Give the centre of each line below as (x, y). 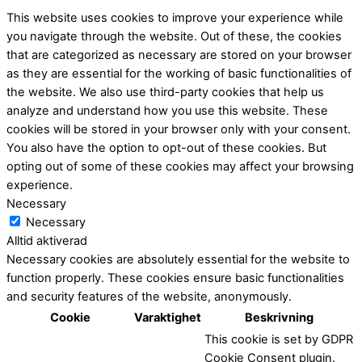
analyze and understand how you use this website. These (167, 110)
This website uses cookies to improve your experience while (175, 17)
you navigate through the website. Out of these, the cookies (174, 36)
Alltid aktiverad (47, 240)
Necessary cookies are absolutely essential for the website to (178, 259)
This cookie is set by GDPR (279, 339)
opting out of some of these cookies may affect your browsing (180, 166)
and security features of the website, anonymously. (149, 296)
